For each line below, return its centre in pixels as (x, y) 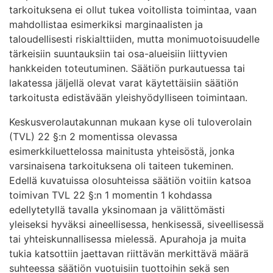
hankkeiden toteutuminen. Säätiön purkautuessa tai (127, 68)
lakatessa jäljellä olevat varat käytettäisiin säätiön (124, 83)
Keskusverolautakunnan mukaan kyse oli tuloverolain (130, 122)
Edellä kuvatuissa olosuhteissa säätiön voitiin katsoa (130, 180)
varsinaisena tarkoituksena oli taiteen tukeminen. (121, 165)
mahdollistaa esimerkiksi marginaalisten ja (106, 24)
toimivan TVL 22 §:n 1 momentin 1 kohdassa (111, 195)
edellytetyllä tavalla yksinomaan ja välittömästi (117, 209)
